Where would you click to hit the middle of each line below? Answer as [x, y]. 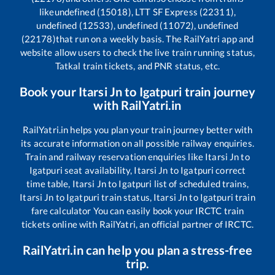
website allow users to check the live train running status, [137, 52]
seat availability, [98, 170]
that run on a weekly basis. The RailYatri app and [155, 39]
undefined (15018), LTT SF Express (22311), [145, 12]
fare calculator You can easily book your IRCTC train [137, 211]
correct [230, 170]
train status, [127, 197]
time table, [49, 184]
